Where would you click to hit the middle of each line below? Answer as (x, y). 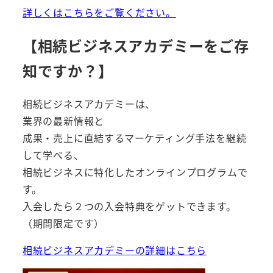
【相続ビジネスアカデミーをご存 (136, 46)
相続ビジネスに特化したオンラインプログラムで (135, 172)
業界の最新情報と (63, 121)
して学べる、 (53, 155)
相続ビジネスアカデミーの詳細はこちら (115, 250)
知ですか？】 (68, 71)
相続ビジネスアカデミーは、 (89, 104)
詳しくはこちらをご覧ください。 (99, 12)
